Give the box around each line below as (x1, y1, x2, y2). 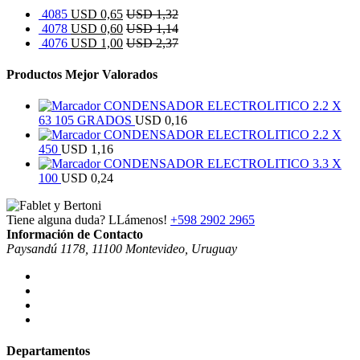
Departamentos (6, 344, 90, 358)
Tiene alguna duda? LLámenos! (6, 213, 167, 227)
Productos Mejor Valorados (6, 67, 157, 81)
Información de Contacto (6, 227, 143, 242)
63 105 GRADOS (39, 113, 132, 128)
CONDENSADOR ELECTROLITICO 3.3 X (104, 157, 342, 171)
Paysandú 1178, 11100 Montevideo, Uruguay (6, 242, 237, 256)
